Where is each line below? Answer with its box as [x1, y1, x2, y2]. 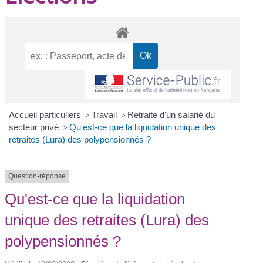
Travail [91, 110, 119, 120]
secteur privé [8, 122, 61, 133]
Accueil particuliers [8, 110, 83, 120]
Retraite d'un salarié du [127, 110, 215, 120]
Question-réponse [8, 172, 66, 181]
